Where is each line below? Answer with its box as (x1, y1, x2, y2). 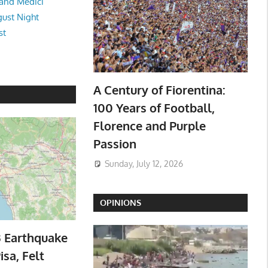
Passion (93, 136, 136, 152)
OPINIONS (99, 197, 141, 208)
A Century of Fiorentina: (93, 82, 226, 98)
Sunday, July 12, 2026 (104, 159, 183, 169)
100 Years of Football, (93, 100, 215, 116)
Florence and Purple (93, 118, 206, 134)
